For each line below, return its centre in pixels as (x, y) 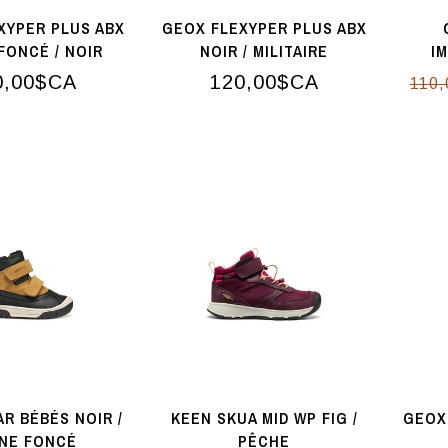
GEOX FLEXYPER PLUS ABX (264, 27)
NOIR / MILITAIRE (264, 50)
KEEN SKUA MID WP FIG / (264, 418)
